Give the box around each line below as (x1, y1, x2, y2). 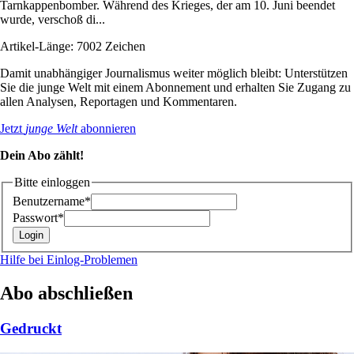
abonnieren (77, 121, 136, 135)
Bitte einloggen (14, 175, 90, 189)
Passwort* (13, 211, 64, 225)
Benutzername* (13, 194, 91, 209)
